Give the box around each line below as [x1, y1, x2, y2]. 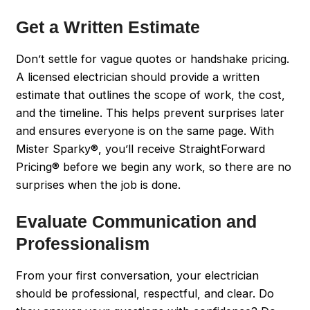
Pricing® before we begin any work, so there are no [16, 159, 292, 174]
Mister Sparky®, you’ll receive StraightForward [16, 141, 266, 156]
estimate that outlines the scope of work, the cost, [16, 87, 286, 102]
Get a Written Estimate [16, 17, 201, 37]
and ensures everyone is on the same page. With [16, 123, 275, 138]
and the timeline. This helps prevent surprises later [16, 105, 285, 120]
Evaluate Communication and [16, 212, 257, 231]
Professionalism [16, 234, 150, 253]
